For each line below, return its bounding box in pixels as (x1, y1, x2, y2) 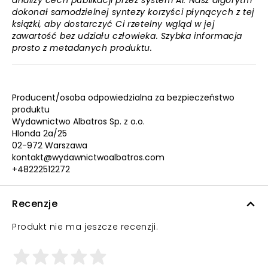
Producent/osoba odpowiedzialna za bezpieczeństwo (12, 92, 234, 103)
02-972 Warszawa (12, 139, 87, 151)
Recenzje (12, 197, 57, 211)
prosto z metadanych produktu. (12, 42, 153, 54)
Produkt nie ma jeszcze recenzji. (12, 221, 159, 233)
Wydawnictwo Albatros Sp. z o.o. (12, 115, 145, 127)
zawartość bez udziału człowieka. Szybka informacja (12, 30, 243, 42)
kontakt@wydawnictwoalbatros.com (12, 151, 165, 163)
